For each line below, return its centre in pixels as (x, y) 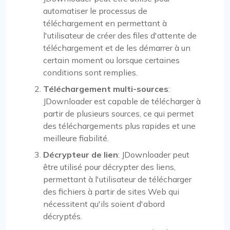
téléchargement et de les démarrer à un (117, 47)
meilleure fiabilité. (76, 138)
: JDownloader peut (154, 154)
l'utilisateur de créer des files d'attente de (120, 35)
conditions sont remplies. (90, 72)
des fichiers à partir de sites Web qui (111, 191)
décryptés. (63, 216)
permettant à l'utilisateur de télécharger (117, 179)
